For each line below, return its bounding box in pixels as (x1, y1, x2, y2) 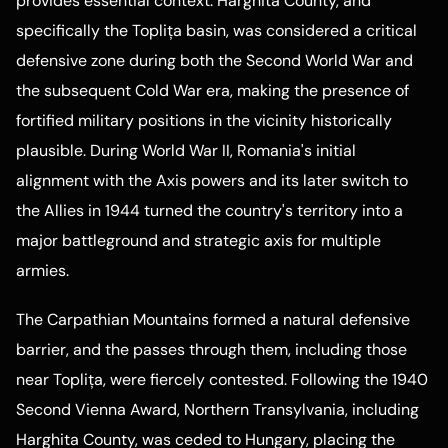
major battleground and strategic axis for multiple (16, 230, 381, 252)
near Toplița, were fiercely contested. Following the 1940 (16, 368, 428, 390)
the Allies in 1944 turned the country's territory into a (16, 200, 403, 222)
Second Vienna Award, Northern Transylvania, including (16, 398, 419, 420)
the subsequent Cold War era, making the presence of (16, 80, 409, 102)
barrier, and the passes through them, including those (16, 338, 407, 360)
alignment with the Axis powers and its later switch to (16, 170, 408, 192)
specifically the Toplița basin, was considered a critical (16, 20, 417, 42)
